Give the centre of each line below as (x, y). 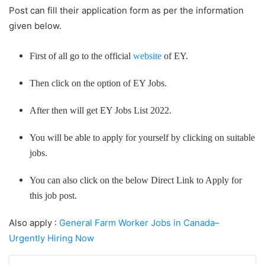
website (147, 56)
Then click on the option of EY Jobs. (98, 83)
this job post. (53, 195)
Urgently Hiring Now (51, 238)
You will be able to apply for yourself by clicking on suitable (142, 137)
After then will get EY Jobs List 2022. (101, 110)
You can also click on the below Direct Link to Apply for (136, 180)
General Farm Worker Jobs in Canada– (139, 222)
